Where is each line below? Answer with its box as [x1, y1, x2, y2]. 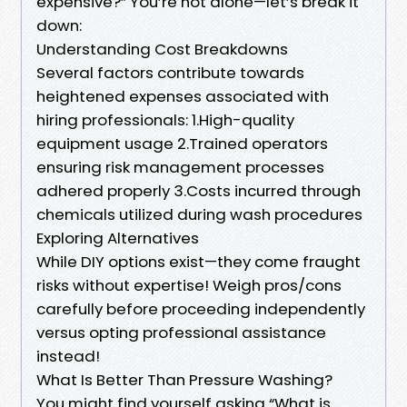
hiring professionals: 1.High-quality [36, 108, 294, 131]
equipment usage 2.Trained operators [36, 132, 328, 154]
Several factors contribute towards [36, 61, 304, 84]
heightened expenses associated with [36, 84, 329, 107]
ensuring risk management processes [36, 155, 324, 178]
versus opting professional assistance [36, 321, 326, 343]
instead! [36, 344, 100, 367]
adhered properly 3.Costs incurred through [36, 179, 361, 202]
